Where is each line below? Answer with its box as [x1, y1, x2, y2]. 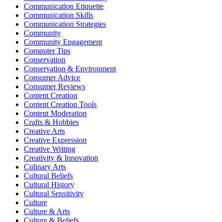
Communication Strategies [24, 20, 106, 29]
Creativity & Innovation [24, 154, 98, 163]
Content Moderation [24, 109, 87, 118]
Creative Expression [24, 136, 87, 145]
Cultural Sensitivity [24, 189, 84, 198]
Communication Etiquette [24, 2, 104, 11]
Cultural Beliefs [24, 171, 73, 180]
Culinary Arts [24, 163, 66, 171]
